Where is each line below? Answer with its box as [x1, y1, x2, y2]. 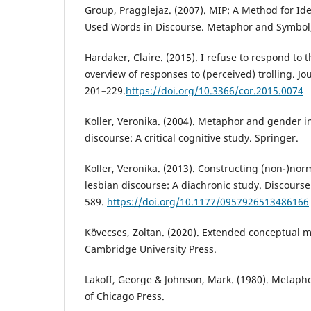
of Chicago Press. [85, 289, 165, 303]
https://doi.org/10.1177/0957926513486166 [107, 195, 309, 209]
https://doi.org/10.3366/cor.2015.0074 [126, 84, 303, 98]
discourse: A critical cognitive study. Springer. [85, 131, 299, 145]
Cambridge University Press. [85, 242, 217, 256]
